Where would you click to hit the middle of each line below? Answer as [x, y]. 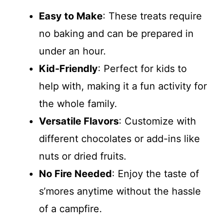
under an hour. [73, 51]
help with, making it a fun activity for [123, 86]
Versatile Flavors [79, 121]
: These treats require [152, 16]
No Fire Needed [75, 174]
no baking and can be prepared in [116, 34]
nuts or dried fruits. [83, 156]
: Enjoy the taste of [155, 174]
